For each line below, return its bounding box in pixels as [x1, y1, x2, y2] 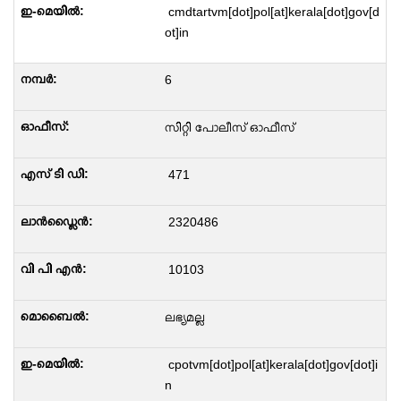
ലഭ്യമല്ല [164, 310, 205, 324]
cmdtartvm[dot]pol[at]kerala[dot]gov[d [164, 4, 380, 19]
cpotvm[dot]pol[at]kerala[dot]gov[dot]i [164, 357, 378, 371]
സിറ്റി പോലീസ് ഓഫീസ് [164, 120, 294, 134]
